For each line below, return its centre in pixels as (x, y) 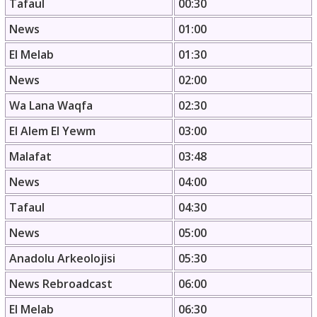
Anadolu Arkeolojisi (62, 259)
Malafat (30, 157)
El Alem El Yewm (52, 131)
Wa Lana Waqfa (51, 106)
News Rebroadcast (61, 284)
